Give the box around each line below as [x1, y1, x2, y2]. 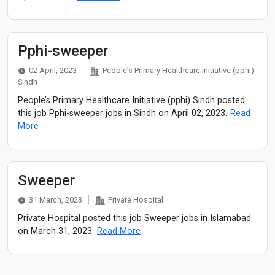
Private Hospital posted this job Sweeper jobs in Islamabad [18, 212, 251, 223]
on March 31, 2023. [18, 225, 94, 236]
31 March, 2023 [28, 195, 82, 204]
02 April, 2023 [28, 65, 77, 75]
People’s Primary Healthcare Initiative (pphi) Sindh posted [18, 95, 245, 106]
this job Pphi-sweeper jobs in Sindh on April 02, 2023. [18, 107, 227, 118]
